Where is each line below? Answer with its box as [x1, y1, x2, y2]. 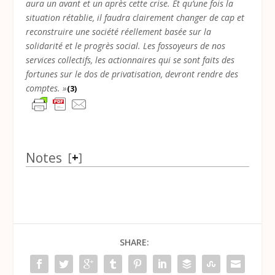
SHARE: [120, 236, 149, 248]
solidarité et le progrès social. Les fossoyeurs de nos [26, 39, 226, 52]
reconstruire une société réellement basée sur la [26, 25, 212, 37]
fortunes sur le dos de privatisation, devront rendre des [26, 68, 239, 80]
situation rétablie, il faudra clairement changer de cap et [26, 11, 245, 23]
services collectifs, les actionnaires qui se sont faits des [26, 53, 235, 66]
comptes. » [26, 82, 68, 94]
